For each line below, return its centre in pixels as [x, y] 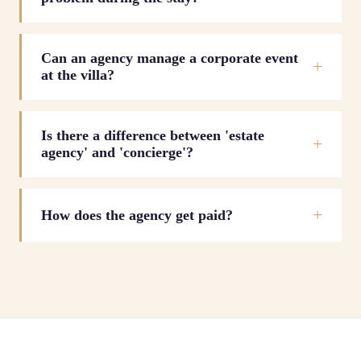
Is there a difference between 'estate [153, 135]
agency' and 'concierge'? [117, 152]
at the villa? [78, 75]
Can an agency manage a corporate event [170, 58]
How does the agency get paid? [137, 215]
